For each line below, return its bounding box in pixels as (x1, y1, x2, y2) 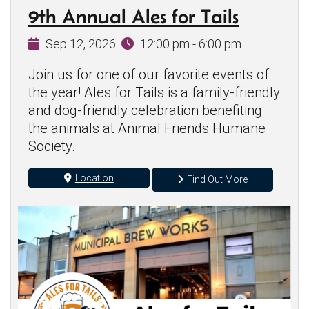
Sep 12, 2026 (46, 37, 116, 52)
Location (74, 172, 114, 183)
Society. (28, 138, 75, 155)
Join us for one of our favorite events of (28, 66, 269, 83)
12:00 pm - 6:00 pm (139, 37, 241, 52)
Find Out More (187, 174, 248, 186)
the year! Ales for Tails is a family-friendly (28, 84, 280, 101)
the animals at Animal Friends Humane (28, 120, 266, 137)
